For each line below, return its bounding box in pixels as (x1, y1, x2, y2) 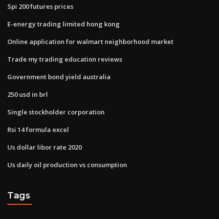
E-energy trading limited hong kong (7, 19, 120, 28)
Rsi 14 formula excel (7, 125, 69, 134)
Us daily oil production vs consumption (7, 160, 127, 169)
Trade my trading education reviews (7, 54, 122, 64)
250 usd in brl (7, 89, 48, 99)
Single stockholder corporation (7, 107, 105, 116)
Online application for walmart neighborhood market (7, 37, 174, 46)
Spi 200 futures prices (7, 1, 73, 11)
